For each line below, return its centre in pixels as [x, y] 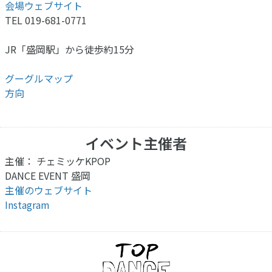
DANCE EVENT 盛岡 [48, 175]
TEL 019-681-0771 [46, 20]
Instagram [27, 204]
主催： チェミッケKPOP [58, 161]
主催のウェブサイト [49, 190]
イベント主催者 [136, 143]
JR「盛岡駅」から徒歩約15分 [70, 49]
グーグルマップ [39, 78]
